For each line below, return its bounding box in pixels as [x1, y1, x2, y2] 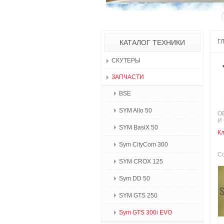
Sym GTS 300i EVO [119, 209, 172, 216]
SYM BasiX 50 [119, 124, 158, 131]
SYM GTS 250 [119, 192, 157, 199]
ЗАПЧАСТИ [111, 73, 144, 80]
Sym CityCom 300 [119, 141, 168, 148]
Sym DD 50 [119, 175, 150, 182]
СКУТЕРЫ [111, 57, 140, 64]
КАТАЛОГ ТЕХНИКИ [119, 38, 185, 46]
